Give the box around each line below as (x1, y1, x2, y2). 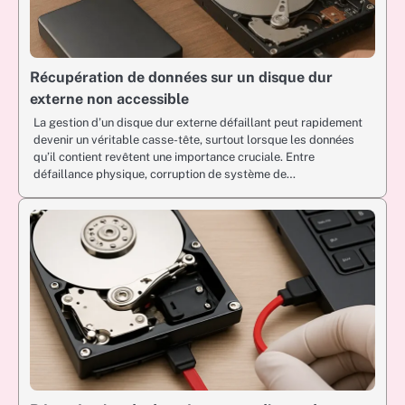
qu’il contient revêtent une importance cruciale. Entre (33, 149, 315, 164)
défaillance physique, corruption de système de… (33, 166, 296, 181)
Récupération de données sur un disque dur (30, 68, 333, 86)
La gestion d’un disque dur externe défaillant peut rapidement (33, 115, 363, 129)
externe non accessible (30, 89, 189, 108)
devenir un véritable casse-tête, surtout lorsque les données (33, 132, 354, 146)
